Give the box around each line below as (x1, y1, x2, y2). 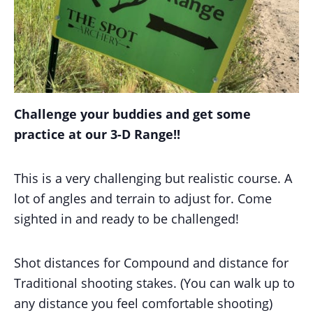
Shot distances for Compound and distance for (14, 254, 289, 271)
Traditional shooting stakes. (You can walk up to (14, 274, 295, 291)
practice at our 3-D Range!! (14, 125, 180, 143)
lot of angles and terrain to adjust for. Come (14, 189, 272, 207)
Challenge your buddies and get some (14, 105, 251, 122)
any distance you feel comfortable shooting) (14, 294, 272, 312)
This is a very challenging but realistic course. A (14, 169, 292, 187)
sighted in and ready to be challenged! (14, 210, 239, 227)
